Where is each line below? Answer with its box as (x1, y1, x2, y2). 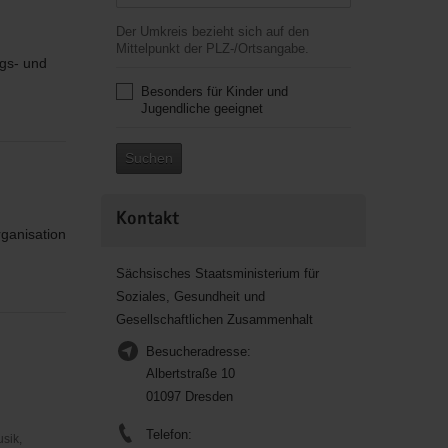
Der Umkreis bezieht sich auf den (115, 24, 309, 39)
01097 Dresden (145, 389, 233, 404)
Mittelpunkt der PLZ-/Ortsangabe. (115, 41, 309, 56)
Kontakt (115, 211, 179, 230)
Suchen (124, 150, 173, 166)
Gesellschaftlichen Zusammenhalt (115, 312, 313, 327)
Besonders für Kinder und (140, 84, 288, 99)
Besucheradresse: (145, 344, 251, 359)
